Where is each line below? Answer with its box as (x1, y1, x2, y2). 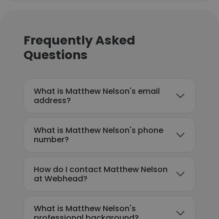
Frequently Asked (23, 32, 135, 49)
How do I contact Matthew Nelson (34, 164, 168, 175)
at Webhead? (34, 173, 88, 184)
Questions (23, 46, 88, 64)
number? (34, 134, 69, 145)
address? (34, 95, 71, 106)
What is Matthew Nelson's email (34, 86, 160, 97)
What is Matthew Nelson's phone (34, 125, 163, 136)
